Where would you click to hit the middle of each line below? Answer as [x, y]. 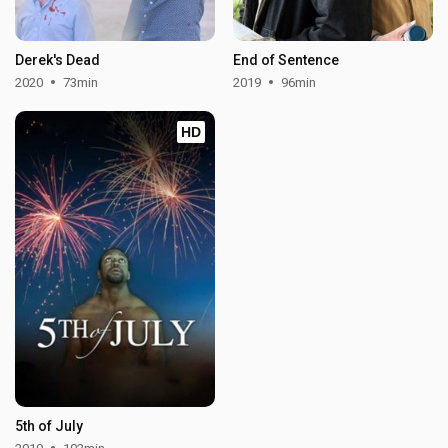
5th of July [49, 425]
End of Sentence [285, 59]
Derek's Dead [58, 59]
